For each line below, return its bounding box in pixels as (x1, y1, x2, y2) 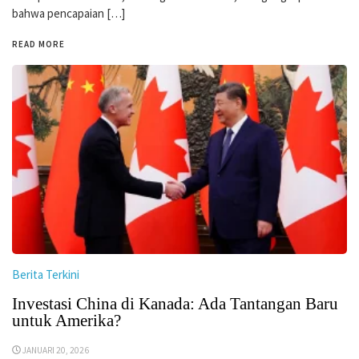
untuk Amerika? (12, 310, 121, 330)
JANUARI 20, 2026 (22, 344, 90, 356)
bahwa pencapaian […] (12, 6, 125, 22)
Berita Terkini (12, 266, 79, 282)
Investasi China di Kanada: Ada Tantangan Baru (12, 293, 338, 313)
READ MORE (12, 38, 65, 50)
